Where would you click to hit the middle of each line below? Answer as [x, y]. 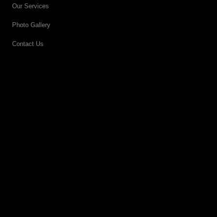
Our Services [31, 6]
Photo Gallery [31, 25]
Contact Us [28, 44]
